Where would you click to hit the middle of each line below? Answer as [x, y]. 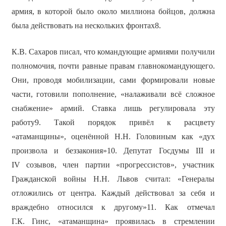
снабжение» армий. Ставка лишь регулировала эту [113, 108]
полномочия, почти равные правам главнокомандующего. [113, 66]
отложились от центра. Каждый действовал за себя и [113, 193]
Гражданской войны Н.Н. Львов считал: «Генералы [113, 179]
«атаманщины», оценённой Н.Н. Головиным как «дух [113, 137]
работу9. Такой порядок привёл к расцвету [113, 123]
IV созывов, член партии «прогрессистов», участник [113, 165]
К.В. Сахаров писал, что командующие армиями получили [113, 52]
